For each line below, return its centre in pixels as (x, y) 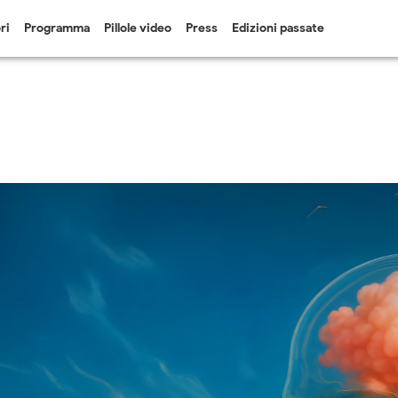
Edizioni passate (278, 28)
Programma (57, 28)
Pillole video (138, 28)
